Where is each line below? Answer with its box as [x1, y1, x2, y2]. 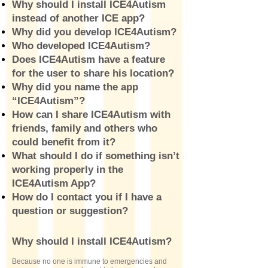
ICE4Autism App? [12, 178, 96, 189]
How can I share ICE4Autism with [12, 109, 170, 120]
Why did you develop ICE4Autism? [12, 26, 176, 38]
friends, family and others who [12, 123, 157, 134]
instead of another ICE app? [12, 13, 145, 24]
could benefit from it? [12, 136, 115, 148]
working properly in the [12, 164, 123, 175]
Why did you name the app [12, 81, 138, 93]
